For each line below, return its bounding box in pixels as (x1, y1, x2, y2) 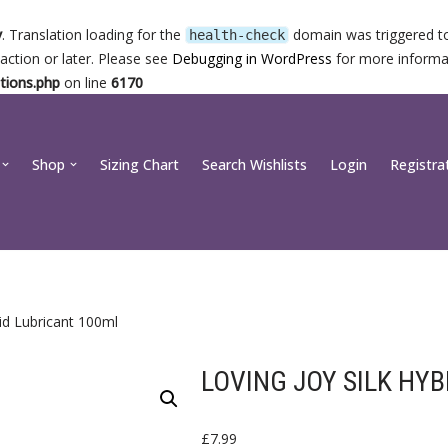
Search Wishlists (202, 155, 307, 174)
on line (60, 73, 111, 92)
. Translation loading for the (2, 25, 185, 44)
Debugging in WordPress (172, 49, 332, 68)
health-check (189, 27, 285, 43)
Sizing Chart (100, 155, 179, 174)
